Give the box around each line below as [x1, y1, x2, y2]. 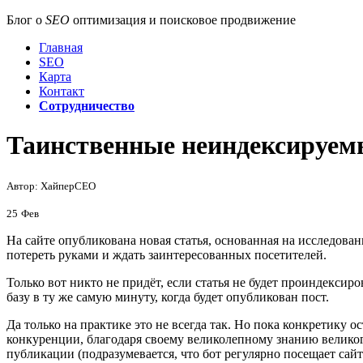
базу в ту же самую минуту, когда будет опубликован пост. [6, 289, 329, 304]
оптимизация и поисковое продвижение [70, 13, 296, 27]
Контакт [39, 84, 84, 98]
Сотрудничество [39, 99, 135, 113]
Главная [39, 41, 83, 54]
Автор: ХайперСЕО [6, 179, 96, 192]
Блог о [6, 13, 45, 27]
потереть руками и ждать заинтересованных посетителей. [6, 247, 327, 262]
